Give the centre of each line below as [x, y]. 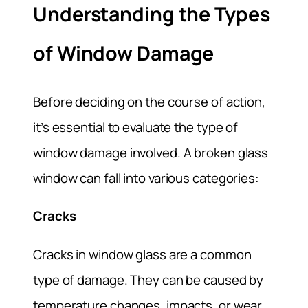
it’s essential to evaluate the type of [136, 127]
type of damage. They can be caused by [148, 280]
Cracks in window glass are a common [142, 255]
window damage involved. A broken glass [151, 152]
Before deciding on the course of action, [149, 101]
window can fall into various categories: [146, 178]
